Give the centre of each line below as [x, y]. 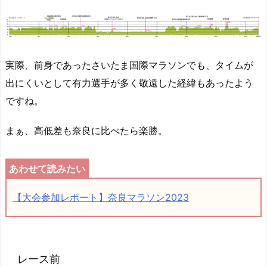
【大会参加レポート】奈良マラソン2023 [101, 197]
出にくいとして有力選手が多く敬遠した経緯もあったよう [129, 83]
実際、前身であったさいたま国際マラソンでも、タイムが [129, 65]
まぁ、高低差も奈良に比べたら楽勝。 [86, 131]
